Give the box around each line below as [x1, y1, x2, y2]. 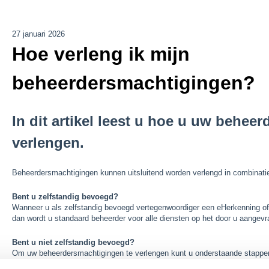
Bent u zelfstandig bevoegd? [11, 192, 118, 202]
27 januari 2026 [11, 29, 65, 38]
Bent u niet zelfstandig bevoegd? [11, 238, 134, 247]
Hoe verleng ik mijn [11, 43, 190, 65]
